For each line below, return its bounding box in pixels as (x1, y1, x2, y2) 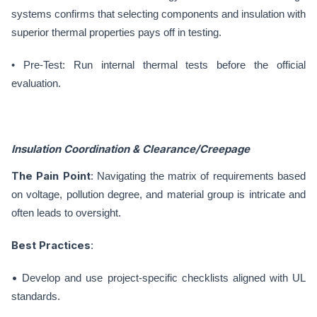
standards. (11, 290, 60, 302)
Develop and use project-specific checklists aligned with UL (22, 272, 306, 284)
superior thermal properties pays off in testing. (11, 26, 221, 38)
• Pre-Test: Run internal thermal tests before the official (11, 59, 306, 71)
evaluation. (11, 77, 61, 89)
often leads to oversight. (11, 207, 121, 219)
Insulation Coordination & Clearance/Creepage (11, 142, 250, 156)
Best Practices (11, 238, 91, 252)
